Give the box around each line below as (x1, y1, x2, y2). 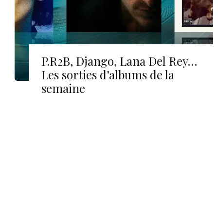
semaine (41, 80, 85, 96)
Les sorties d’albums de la (41, 66, 174, 82)
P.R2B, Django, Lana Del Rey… (41, 53, 197, 69)
